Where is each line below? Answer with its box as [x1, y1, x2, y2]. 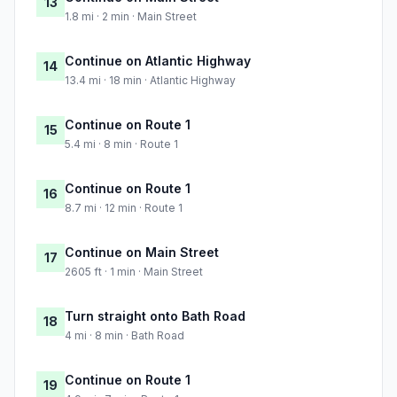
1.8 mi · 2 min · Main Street [65, 10, 197, 24]
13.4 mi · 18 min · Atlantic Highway [65, 74, 236, 88]
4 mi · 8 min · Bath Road [65, 329, 184, 343]
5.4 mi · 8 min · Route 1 [65, 137, 178, 152]
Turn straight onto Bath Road [65, 308, 245, 324]
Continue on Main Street [65, 245, 219, 261]
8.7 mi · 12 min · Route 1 [65, 201, 183, 215]
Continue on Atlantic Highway [65, 53, 251, 69]
